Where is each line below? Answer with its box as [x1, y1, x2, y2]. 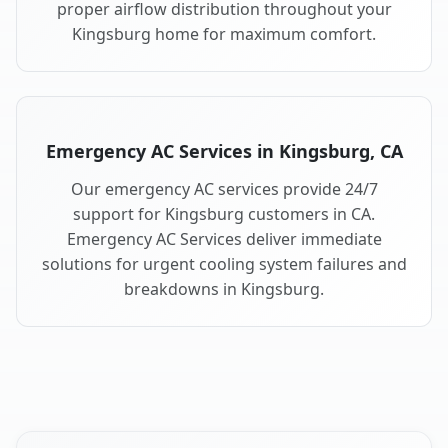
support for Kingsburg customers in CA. [73, 203, 375, 226]
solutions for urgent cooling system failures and [41, 253, 407, 276]
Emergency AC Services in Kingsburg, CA [45, 139, 403, 164]
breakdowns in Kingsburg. [124, 278, 324, 301]
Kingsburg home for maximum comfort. [72, 23, 376, 46]
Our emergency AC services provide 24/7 [70, 178, 378, 201]
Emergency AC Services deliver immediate [66, 228, 382, 251]
